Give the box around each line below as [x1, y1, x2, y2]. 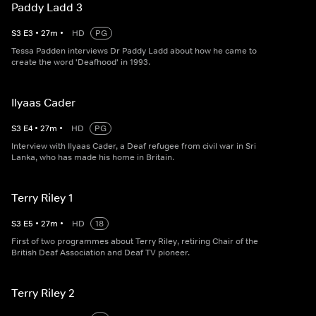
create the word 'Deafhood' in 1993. [11, 56, 150, 68]
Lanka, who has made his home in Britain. [11, 152, 174, 164]
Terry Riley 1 [11, 190, 73, 205]
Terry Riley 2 [11, 286, 75, 300]
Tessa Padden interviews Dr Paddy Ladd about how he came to [11, 45, 257, 57]
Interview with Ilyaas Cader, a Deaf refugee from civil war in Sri [11, 140, 256, 152]
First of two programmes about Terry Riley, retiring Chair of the [11, 236, 258, 248]
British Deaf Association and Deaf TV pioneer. [11, 247, 190, 259]
